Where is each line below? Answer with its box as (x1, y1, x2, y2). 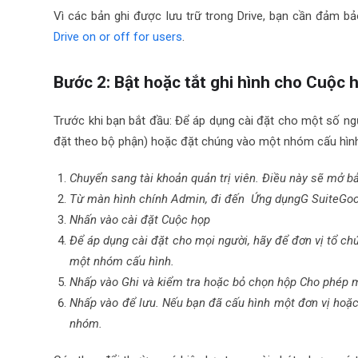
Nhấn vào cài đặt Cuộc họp (70, 212, 211, 227)
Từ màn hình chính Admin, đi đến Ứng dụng (70, 191, 301, 206)
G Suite (300, 191, 340, 206)
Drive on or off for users (54, 29, 183, 44)
